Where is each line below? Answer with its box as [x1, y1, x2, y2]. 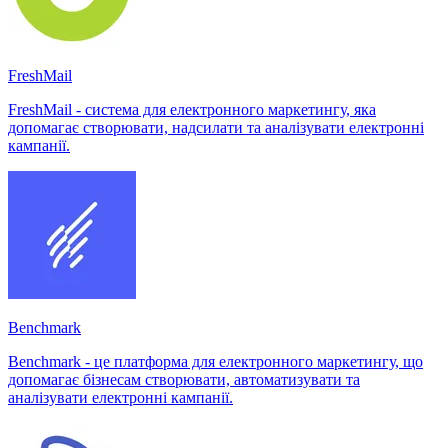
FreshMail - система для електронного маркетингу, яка [8, 100, 376, 118]
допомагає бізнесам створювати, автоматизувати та [8, 370, 360, 388]
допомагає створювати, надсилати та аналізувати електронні [8, 118, 424, 136]
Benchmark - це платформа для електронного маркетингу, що [8, 352, 423, 370]
